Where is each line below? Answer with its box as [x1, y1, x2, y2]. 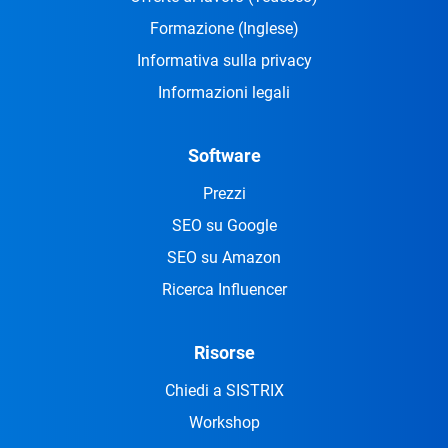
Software [187, 145, 261, 167]
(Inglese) [237, 19, 299, 39]
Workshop [188, 413, 260, 433]
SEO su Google [171, 216, 277, 236]
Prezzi [202, 184, 246, 204]
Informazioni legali [158, 83, 290, 103]
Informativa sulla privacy [136, 51, 312, 71]
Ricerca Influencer [161, 280, 287, 300]
